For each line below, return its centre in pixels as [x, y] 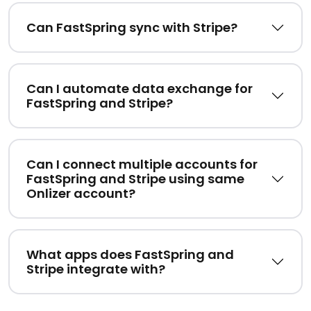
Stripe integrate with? [96, 269]
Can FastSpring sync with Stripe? [132, 28]
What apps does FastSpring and [130, 255]
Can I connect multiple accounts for [142, 165]
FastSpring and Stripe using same [135, 179]
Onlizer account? [81, 194]
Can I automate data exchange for [140, 89]
